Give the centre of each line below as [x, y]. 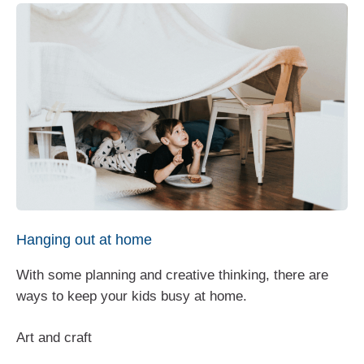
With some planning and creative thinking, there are [172, 275]
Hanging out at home [84, 239]
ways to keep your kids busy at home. [132, 296]
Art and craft [54, 338]
